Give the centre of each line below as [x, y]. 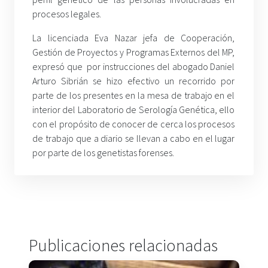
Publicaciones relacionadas [123, 245]
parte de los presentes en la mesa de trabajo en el [134, 95]
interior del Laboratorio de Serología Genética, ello [134, 109]
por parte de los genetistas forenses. [103, 152]
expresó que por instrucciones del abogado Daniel [134, 66]
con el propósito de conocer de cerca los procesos [134, 124]
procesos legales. [67, 13]
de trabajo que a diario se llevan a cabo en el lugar [134, 138]
